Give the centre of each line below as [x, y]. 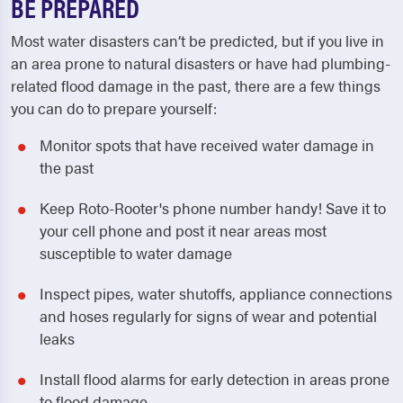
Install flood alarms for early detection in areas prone [215, 379]
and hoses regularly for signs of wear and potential [208, 316]
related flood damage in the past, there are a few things [196, 85]
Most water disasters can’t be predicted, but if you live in [197, 40]
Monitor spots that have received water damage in [207, 145]
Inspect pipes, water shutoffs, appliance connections [216, 293]
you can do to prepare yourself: [114, 108]
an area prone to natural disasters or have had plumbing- [201, 63]
